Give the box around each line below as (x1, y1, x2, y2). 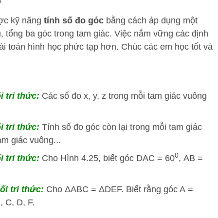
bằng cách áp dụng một (104, 16, 198, 26)
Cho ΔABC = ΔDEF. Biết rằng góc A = (46, 184, 193, 195)
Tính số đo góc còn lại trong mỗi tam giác (42, 122, 202, 132)
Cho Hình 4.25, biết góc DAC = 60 (42, 153, 175, 163)
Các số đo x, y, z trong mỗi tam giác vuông (42, 91, 207, 101)
